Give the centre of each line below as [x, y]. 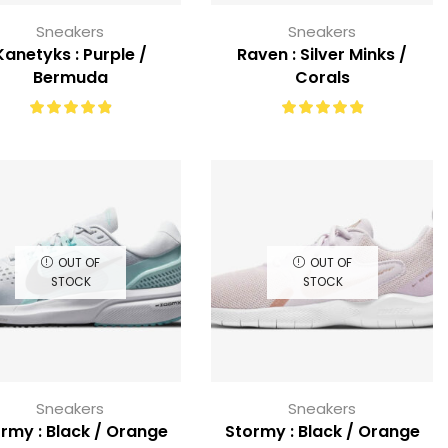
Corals [322, 78]
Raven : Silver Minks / [322, 55]
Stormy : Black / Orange [322, 432]
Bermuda [70, 78]
